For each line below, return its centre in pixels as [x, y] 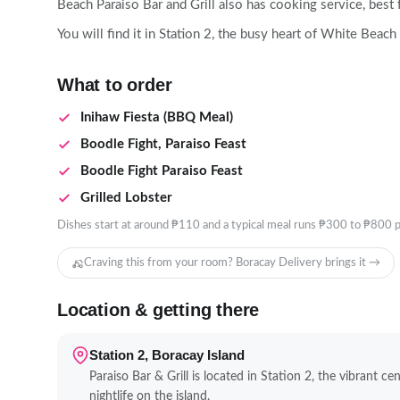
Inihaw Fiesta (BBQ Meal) [157, 117]
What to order [115, 85]
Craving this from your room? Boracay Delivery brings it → [232, 262]
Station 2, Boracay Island [167, 355]
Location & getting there [158, 310]
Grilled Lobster [126, 198]
